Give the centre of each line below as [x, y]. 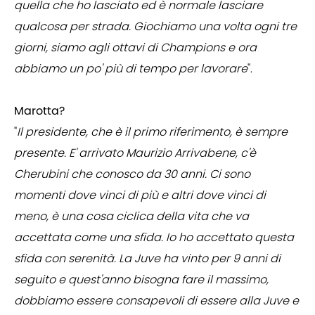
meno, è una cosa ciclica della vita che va [131, 217]
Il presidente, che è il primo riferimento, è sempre [152, 132]
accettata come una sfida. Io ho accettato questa [154, 238]
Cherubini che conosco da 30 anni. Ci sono [132, 174]
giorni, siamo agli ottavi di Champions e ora [135, 48]
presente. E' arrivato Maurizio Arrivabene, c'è [135, 153]
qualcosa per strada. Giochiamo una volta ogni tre [155, 27]
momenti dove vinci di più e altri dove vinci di [140, 195]
